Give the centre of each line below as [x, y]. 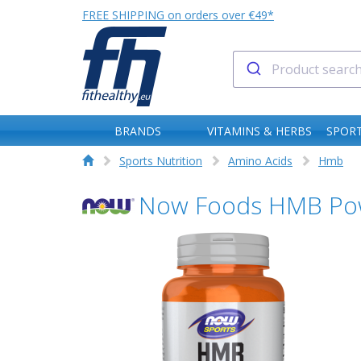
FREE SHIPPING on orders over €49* [178, 15]
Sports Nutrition [161, 161]
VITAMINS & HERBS [260, 131]
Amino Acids [260, 161]
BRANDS [138, 131]
